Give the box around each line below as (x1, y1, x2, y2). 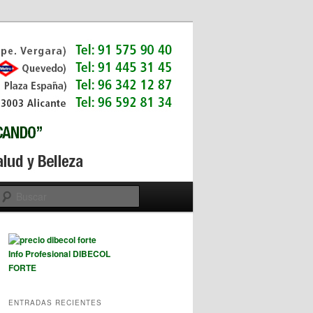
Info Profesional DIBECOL (8, 247, 110, 261)
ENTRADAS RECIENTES (8, 297, 102, 307)
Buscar (140, 186, 173, 201)
